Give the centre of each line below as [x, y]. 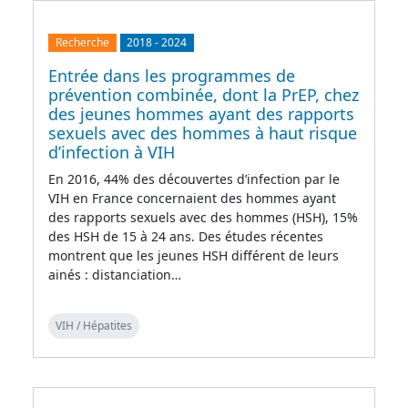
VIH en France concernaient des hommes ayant [192, 199]
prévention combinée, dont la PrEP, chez [204, 95]
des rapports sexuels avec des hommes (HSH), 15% [203, 218]
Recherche [82, 43]
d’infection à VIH [112, 153]
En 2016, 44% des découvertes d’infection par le [194, 179]
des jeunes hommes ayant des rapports [201, 114]
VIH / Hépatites [94, 326]
